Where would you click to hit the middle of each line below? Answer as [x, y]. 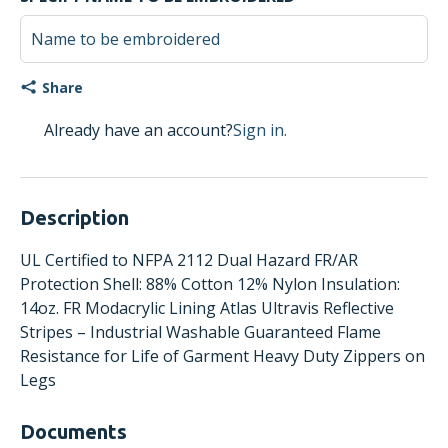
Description [74, 217]
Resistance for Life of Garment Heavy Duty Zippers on [222, 356]
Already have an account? [138, 130]
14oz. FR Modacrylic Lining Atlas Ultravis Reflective [207, 308]
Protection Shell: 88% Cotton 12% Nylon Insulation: [210, 284]
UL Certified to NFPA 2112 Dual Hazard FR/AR [189, 260]
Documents [73, 431]
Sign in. [260, 130]
